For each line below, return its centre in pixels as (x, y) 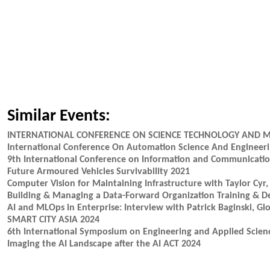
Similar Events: (59, 116)
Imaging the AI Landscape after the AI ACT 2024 (104, 244)
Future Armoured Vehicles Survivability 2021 (99, 172)
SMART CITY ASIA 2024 (53, 220)
